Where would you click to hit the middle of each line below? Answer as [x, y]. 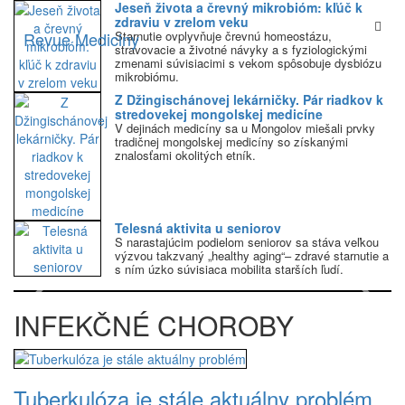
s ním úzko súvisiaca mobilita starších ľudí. [229, 269]
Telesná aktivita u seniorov [198, 228]
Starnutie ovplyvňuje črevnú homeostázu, [223, 36]
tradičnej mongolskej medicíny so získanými [231, 141]
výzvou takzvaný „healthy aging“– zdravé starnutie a [252, 255]
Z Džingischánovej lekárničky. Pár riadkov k [249, 99]
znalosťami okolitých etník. [185, 155]
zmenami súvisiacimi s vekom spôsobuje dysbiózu [248, 63]
